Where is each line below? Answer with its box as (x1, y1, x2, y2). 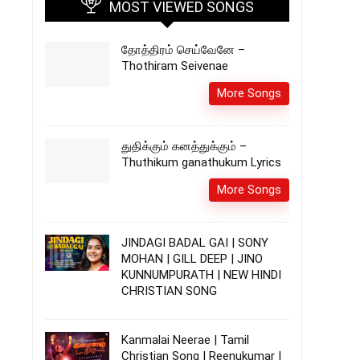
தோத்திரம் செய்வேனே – (121, 43, 245, 57)
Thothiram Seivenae (121, 59, 228, 73)
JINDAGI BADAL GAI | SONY (121, 235, 268, 250)
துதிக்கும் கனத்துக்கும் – (121, 139, 247, 153)
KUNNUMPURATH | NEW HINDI (121, 268, 281, 282)
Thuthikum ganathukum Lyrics (121, 155, 281, 170)
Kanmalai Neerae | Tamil (121, 333, 249, 347)
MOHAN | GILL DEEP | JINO (121, 252, 263, 266)
